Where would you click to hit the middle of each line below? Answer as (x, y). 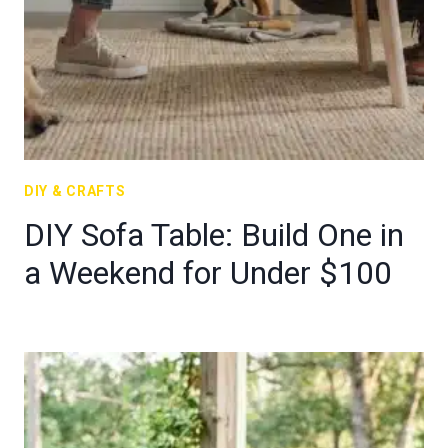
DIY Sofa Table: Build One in (214, 235)
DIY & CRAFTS (75, 191)
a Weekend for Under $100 (208, 273)
